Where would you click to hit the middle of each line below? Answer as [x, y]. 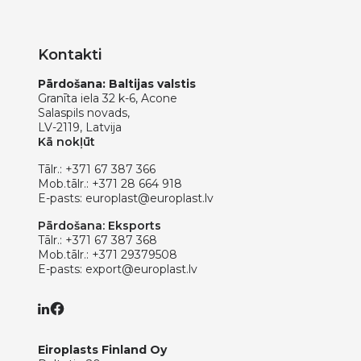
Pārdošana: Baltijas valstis [117, 83]
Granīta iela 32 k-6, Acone [108, 98]
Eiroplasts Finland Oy [102, 350]
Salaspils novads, [84, 112]
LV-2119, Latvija [80, 127]
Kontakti [70, 54]
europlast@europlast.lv [149, 198]
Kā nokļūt [66, 141]
